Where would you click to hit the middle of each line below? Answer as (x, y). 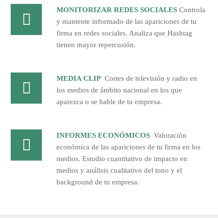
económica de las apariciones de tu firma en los (129, 147)
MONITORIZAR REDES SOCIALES (117, 9)
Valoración (170, 135)
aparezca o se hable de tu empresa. (109, 101)
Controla (192, 9)
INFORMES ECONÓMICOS (103, 135)
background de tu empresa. (98, 182)
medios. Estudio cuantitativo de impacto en (122, 158)
